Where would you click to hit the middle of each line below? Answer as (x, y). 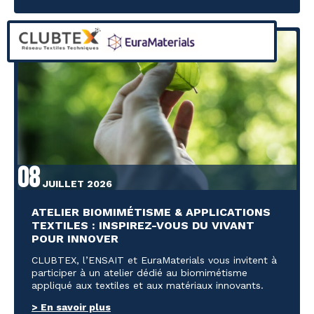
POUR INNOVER (75, 238)
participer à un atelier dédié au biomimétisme (139, 272)
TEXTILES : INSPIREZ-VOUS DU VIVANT (143, 225)
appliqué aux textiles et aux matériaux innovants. (148, 285)
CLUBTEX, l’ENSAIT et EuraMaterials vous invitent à (154, 260)
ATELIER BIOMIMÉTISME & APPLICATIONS (151, 212)
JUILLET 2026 (76, 183)
